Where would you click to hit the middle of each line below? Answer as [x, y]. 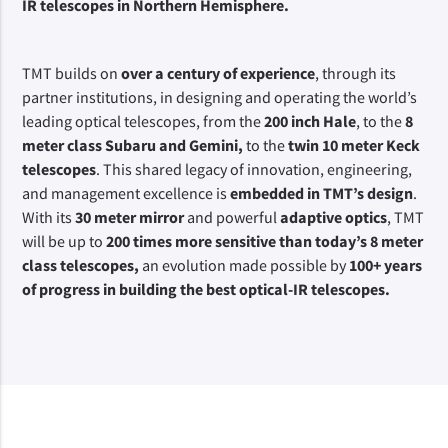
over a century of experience [218, 73]
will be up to [64, 241]
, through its [356, 73]
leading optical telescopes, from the [143, 121]
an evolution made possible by [244, 265]
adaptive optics [334, 217]
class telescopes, [81, 265]
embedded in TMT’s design [322, 193]
